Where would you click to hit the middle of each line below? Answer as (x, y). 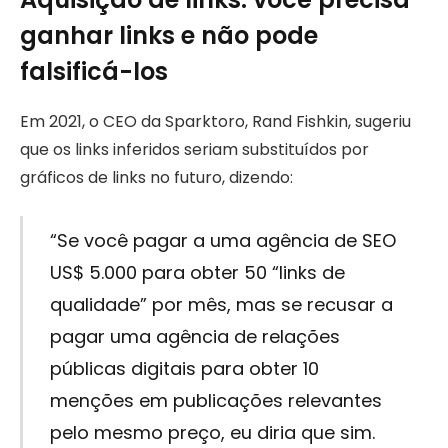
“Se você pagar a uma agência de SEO (222, 241)
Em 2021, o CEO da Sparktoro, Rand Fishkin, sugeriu (215, 121)
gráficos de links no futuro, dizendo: (156, 177)
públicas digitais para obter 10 (184, 369)
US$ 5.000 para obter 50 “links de (197, 273)
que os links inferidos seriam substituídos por (194, 149)
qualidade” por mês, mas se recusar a (221, 305)
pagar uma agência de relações (194, 337)
